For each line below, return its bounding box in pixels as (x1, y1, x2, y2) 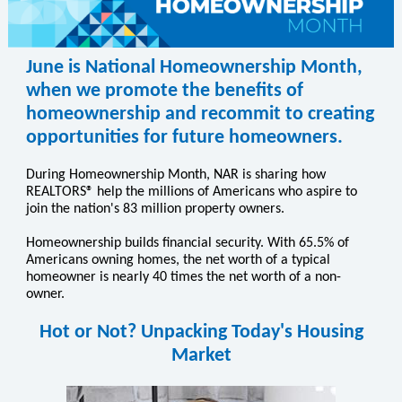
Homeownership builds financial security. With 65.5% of (26, 236, 349, 250)
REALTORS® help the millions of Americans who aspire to (26, 185, 357, 199)
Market (170, 345, 232, 366)
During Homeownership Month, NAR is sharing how (26, 168, 326, 182)
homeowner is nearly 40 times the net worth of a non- (26, 270, 341, 284)
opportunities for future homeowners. (26, 127, 343, 148)
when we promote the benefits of (26, 81, 303, 101)
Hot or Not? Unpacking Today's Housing (39, 322, 363, 343)
